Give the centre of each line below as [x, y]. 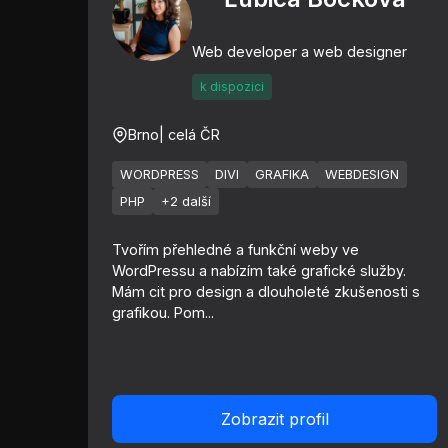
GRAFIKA [282, 174]
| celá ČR [189, 134]
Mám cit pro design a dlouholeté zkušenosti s [266, 291]
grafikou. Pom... [163, 312]
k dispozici [232, 86]
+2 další [186, 201]
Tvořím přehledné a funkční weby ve [235, 249]
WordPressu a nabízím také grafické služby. [259, 270]
